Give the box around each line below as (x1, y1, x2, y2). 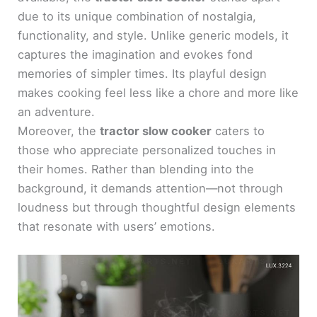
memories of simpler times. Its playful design (18, 66, 267, 81)
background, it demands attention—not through (18, 180, 284, 195)
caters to (212, 123, 265, 138)
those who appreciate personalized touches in (18, 142, 277, 157)
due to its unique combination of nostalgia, (18, 8, 257, 23)
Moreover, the (18, 123, 100, 138)
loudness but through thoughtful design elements (18, 200, 296, 214)
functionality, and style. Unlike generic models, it (18, 28, 289, 42)
